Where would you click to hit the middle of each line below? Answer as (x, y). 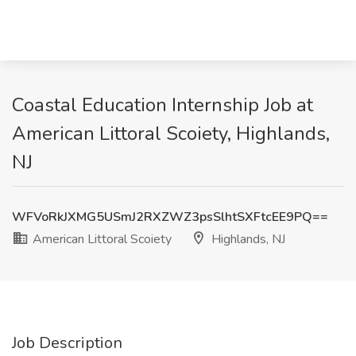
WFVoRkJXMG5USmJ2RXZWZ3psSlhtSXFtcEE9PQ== (170, 217)
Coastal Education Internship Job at (163, 105)
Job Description (67, 343)
